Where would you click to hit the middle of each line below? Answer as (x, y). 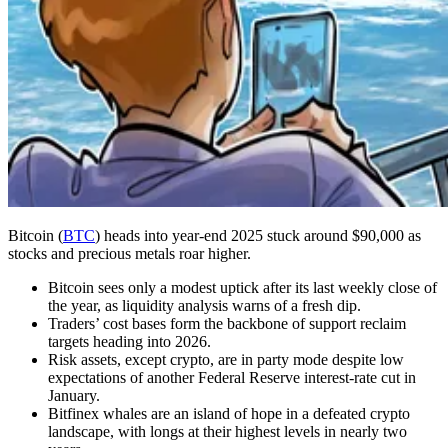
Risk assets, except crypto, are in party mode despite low (226, 359)
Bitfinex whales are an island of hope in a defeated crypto (229, 413)
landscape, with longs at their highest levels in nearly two (227, 431)
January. (74, 395)
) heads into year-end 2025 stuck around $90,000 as (258, 235)
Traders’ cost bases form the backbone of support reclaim (227, 323)
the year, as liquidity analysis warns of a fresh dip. (204, 305)
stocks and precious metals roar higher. (129, 253)
